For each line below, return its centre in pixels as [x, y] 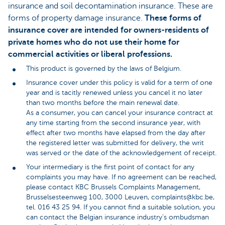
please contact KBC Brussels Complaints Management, [113, 187]
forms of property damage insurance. [76, 18]
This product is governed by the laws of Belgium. [104, 68]
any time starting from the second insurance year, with [113, 123]
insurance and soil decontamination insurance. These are [110, 6]
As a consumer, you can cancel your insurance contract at [120, 113]
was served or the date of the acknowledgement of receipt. [121, 153]
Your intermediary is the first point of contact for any [110, 167]
